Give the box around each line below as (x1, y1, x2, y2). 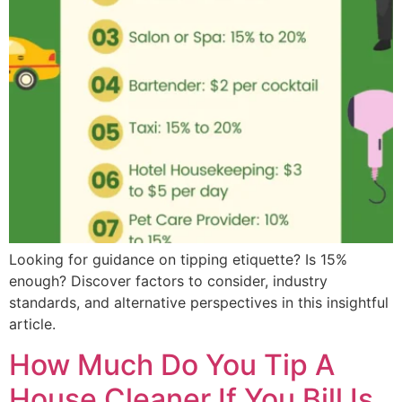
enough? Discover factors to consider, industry (9, 272, 328, 291)
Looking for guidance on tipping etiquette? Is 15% (9, 250, 347, 269)
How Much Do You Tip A (9, 346, 335, 382)
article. (9, 315, 56, 334)
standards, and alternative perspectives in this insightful (9, 293, 389, 312)
